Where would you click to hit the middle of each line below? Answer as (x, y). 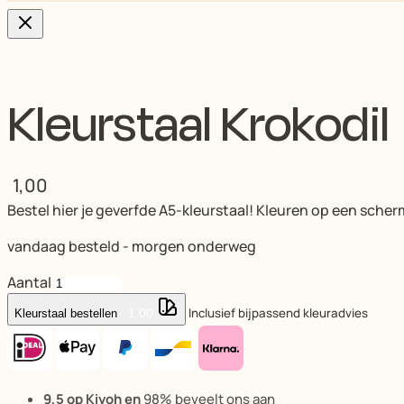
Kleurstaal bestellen (68, 313)
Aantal (29, 282)
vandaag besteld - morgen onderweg (132, 246)
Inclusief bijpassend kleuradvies (278, 312)
